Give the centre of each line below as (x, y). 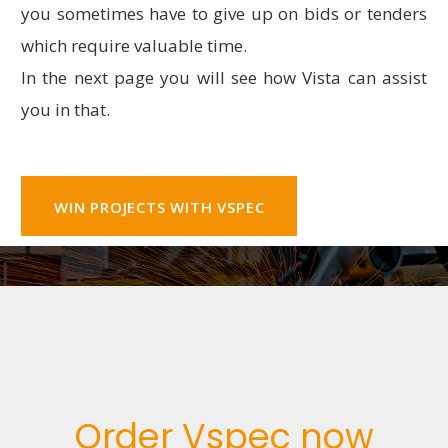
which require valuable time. (134, 46)
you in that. (65, 110)
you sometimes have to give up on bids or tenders (224, 14)
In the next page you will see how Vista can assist (224, 78)
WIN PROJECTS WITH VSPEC (159, 207)
